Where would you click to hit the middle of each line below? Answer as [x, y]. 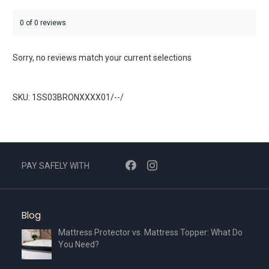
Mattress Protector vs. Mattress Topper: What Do [150, 233]
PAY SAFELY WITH [56, 165]
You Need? [78, 245]
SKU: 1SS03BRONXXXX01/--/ [68, 98]
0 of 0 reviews [43, 23]
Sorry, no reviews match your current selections [102, 58]
